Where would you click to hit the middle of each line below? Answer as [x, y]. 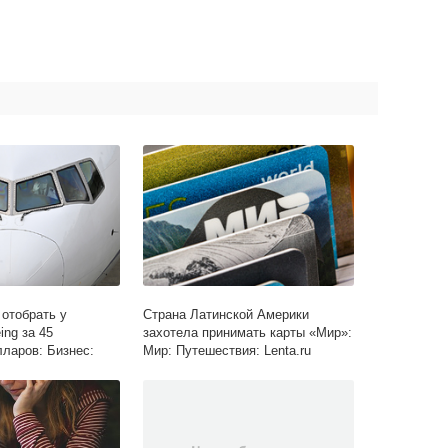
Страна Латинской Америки [226, 315]
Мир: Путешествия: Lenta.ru [227, 351]
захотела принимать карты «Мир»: [248, 333]
